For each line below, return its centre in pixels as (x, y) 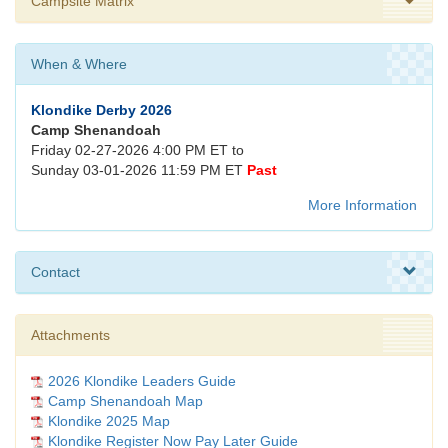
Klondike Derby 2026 (101, 110)
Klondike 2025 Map (109, 421)
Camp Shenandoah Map (125, 401)
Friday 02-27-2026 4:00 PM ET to (137, 150)
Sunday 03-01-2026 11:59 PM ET (139, 170)
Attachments (70, 335)
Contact (55, 272)
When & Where (79, 64)
